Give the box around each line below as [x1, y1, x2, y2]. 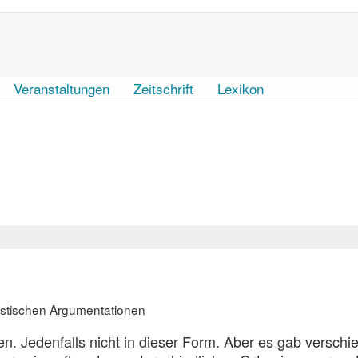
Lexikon [217, 78, 264, 98]
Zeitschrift [133, 78, 193, 98]
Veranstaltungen [14, 78, 109, 98]
